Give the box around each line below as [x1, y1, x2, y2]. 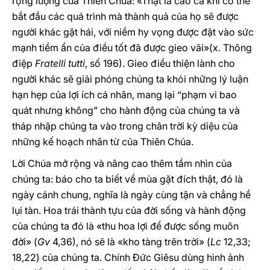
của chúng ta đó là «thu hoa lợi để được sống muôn [12, 220, 239, 232]
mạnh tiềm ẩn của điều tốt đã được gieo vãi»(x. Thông [12, 42, 252, 54]
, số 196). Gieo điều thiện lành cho [85, 57, 235, 69]
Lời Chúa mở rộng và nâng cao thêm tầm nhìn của [12, 157, 232, 169]
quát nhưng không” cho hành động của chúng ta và [12, 104, 240, 116]
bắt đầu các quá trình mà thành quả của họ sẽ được [12, 10, 239, 22]
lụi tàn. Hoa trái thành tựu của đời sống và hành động [12, 204, 246, 216]
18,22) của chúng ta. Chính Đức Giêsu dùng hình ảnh [12, 251, 244, 263]
